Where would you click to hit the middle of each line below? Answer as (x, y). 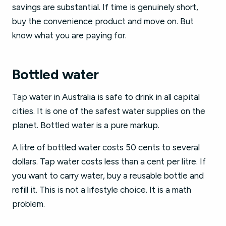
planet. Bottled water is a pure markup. (86, 125)
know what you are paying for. (69, 35)
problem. (29, 204)
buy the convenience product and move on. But (103, 21)
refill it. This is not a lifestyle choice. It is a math (102, 190)
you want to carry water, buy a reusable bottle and (108, 176)
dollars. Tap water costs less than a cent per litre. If (109, 161)
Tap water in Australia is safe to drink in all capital (106, 97)
